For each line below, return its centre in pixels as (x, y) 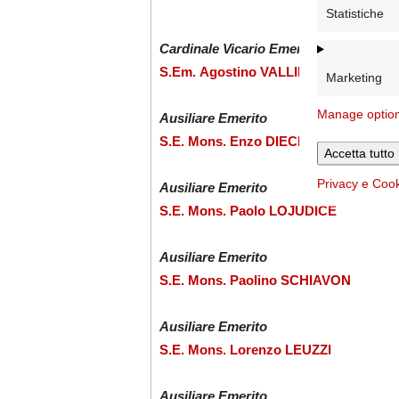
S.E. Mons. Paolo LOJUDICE (248, 211)
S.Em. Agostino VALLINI (235, 72)
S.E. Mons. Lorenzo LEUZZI (245, 350)
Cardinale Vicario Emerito (238, 49)
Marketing (354, 77)
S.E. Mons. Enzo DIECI (230, 142)
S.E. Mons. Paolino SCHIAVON (255, 281)
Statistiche (355, 12)
